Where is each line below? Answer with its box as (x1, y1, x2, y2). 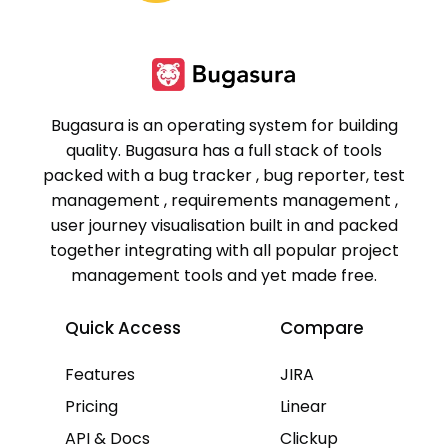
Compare (280, 315, 365, 340)
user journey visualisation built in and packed (50, 213, 398, 237)
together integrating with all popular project (49, 238, 399, 262)
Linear (280, 394, 328, 418)
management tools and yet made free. (71, 263, 377, 287)
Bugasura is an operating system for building (50, 113, 398, 137)
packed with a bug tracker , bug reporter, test (43, 163, 405, 187)
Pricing (64, 394, 118, 418)
